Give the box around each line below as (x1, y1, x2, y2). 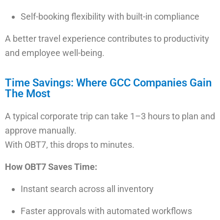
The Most (5, 87, 50, 100)
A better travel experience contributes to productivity (5, 33, 209, 44)
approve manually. (5, 125, 77, 136)
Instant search (21, 184, 77, 194)
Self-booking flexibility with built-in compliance (21, 11, 199, 22)
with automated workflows (86, 206, 192, 216)
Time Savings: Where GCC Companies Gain (5, 77, 212, 89)
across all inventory (77, 184, 154, 194)
